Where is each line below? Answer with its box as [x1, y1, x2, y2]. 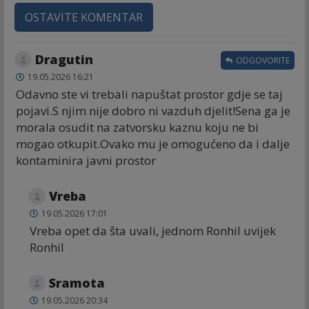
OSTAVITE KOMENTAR [25, 9, 143, 25]
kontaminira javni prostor [16, 152, 156, 168]
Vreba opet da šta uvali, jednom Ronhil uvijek [30, 222, 276, 239]
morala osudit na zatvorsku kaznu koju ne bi [16, 119, 259, 135]
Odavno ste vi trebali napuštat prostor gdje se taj [16, 86, 283, 102]
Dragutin [35, 50, 93, 68]
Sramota [49, 274, 105, 291]
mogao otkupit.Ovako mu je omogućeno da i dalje [16, 135, 290, 152]
